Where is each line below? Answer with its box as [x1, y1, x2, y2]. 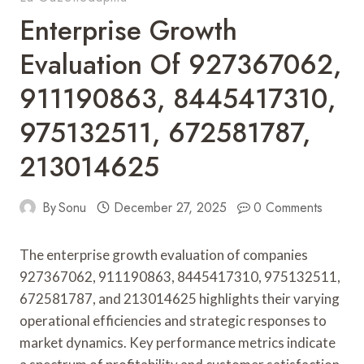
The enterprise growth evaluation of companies [19, 245, 308, 263]
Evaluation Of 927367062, [19, 45, 341, 84]
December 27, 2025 [113, 197, 227, 217]
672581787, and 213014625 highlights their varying [19, 289, 340, 307]
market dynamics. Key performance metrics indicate [19, 333, 336, 351]
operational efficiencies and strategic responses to [19, 311, 327, 329]
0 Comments [253, 197, 323, 217]
